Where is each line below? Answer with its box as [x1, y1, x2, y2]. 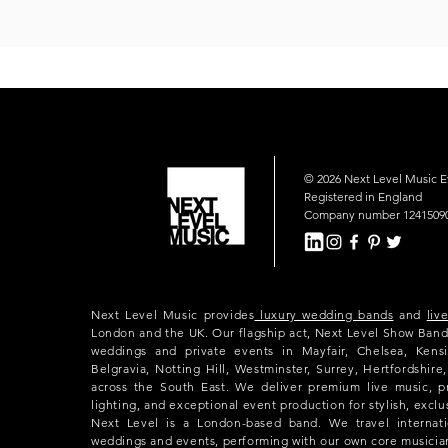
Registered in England [304, 189, 422, 204]
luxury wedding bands [254, 307, 394, 322]
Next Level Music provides [91, 307, 255, 322]
